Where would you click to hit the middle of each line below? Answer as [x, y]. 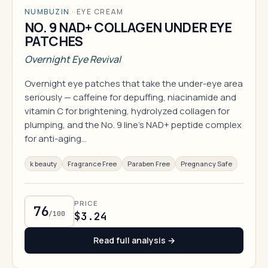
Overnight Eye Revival [73, 59]
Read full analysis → [134, 240]
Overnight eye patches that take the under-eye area [134, 83]
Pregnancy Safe [206, 164]
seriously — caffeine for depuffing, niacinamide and [130, 97]
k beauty [43, 164]
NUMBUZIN [47, 12]
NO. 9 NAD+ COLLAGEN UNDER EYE [128, 28]
